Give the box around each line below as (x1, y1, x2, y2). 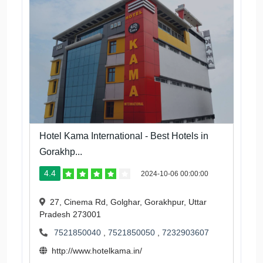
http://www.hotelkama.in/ (52, 246, 142, 256)
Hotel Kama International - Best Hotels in (39, 131, 208, 141)
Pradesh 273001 (39, 210, 101, 220)
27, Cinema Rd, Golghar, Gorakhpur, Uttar (50, 197, 207, 207)
